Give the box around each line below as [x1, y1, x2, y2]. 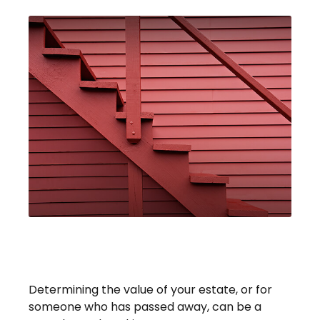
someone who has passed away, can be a [29, 299, 261, 316]
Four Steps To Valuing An [29, 231, 246, 255]
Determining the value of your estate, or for [29, 281, 272, 299]
